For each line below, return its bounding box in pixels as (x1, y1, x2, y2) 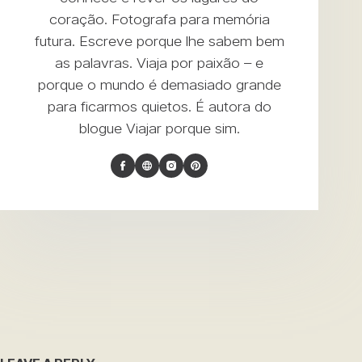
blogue (78, 119, 126, 137)
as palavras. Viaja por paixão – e (55, 53, 264, 72)
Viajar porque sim (125, 119, 237, 137)
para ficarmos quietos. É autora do (47, 97, 271, 116)
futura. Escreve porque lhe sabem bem (34, 32, 284, 50)
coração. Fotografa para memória (48, 10, 270, 28)
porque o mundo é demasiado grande (37, 75, 281, 94)
